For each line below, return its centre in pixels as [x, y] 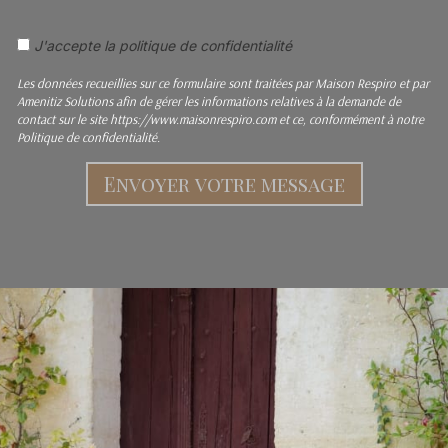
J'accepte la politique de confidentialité [163, 45]
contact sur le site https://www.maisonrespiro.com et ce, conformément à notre [220, 119]
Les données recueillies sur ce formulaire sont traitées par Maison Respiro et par [223, 83]
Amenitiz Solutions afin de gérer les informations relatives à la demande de [209, 101]
